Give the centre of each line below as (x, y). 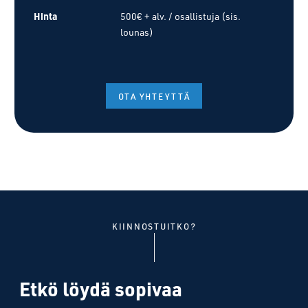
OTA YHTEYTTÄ (154, 96)
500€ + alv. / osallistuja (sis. (180, 16)
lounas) (137, 32)
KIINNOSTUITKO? (154, 227)
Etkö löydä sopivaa (101, 289)
